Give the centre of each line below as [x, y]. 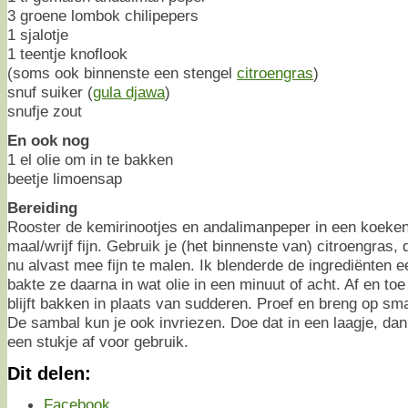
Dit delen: [49, 373]
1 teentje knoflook [67, 53]
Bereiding [42, 207]
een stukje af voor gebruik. [98, 341]
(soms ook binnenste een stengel [122, 72]
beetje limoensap [65, 178]
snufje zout [45, 111]
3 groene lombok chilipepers [103, 15]
